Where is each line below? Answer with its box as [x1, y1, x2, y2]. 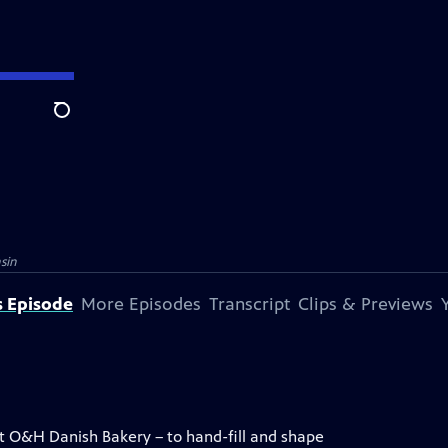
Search [53, 111, 102, 131]
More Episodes [81, 293, 201, 315]
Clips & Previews [298, 293, 433, 315]
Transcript [209, 293, 290, 315]
